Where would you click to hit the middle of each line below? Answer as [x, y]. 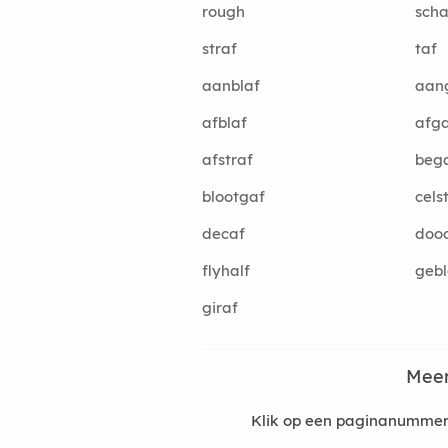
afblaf [224, 122]
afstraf [227, 159]
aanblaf [231, 85]
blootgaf [233, 196]
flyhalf [226, 270]
